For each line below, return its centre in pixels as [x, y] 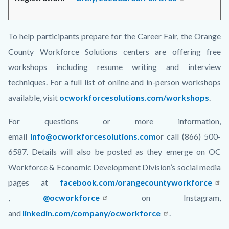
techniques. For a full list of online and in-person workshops [114, 82]
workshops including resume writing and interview [114, 66]
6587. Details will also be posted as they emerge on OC [114, 151]
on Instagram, [165, 197]
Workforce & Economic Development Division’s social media [114, 167]
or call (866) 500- [188, 136]
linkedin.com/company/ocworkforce [91, 213]
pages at [34, 182]
